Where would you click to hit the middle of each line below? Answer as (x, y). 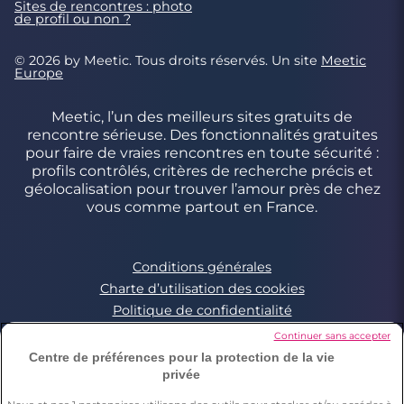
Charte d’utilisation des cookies (202, 289)
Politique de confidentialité (202, 311)
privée (181, 374)
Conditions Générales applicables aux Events (202, 332)
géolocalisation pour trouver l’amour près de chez (202, 189)
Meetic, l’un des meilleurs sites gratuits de (202, 117)
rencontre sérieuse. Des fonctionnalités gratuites (202, 135)
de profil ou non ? (73, 19)
